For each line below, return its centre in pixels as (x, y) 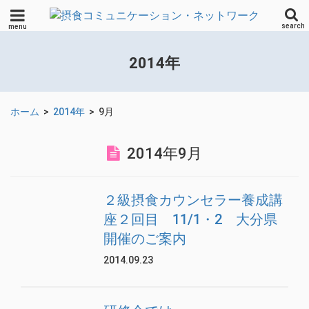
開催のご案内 (145, 238)
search (293, 26)
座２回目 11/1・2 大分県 (190, 219)
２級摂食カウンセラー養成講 (193, 200)
